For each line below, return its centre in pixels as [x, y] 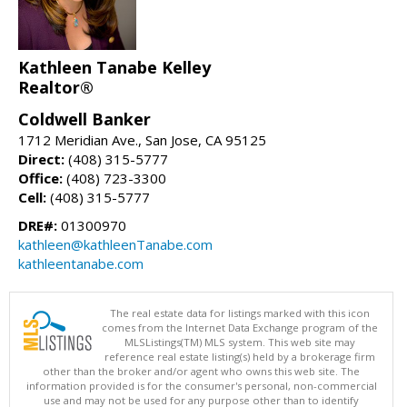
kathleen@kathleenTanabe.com [115, 244]
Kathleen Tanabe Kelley [114, 67]
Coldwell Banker [84, 119]
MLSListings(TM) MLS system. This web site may [240, 342]
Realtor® [56, 87]
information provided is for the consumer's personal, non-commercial [201, 385]
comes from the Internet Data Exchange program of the [240, 327]
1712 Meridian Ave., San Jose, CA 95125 [142, 139]
